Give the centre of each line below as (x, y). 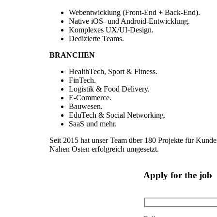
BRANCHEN (72, 55)
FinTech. (82, 80)
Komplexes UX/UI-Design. (111, 30)
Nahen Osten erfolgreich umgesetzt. (104, 149)
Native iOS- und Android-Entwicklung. (129, 21)
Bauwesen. (86, 106)
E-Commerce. (90, 97)
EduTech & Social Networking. (117, 115)
